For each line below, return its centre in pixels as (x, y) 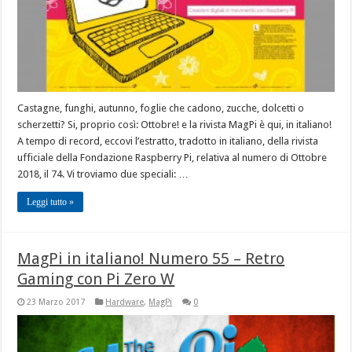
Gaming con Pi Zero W (96, 279)
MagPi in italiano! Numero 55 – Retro (151, 258)
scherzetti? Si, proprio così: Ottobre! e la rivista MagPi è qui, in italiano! (175, 124)
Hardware (125, 302)
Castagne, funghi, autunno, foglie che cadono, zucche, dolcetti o (161, 108)
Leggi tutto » (51, 202)
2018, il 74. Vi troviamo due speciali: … (103, 174)
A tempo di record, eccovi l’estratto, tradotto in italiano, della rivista (168, 141)
